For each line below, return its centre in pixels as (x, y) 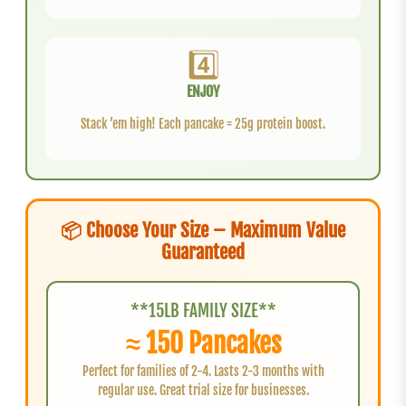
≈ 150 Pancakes (203, 343)
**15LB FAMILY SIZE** (203, 310)
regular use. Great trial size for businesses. (203, 390)
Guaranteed (203, 251)
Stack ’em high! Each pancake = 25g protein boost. (203, 123)
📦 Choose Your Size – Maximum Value (203, 230)
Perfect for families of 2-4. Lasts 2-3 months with (203, 371)
